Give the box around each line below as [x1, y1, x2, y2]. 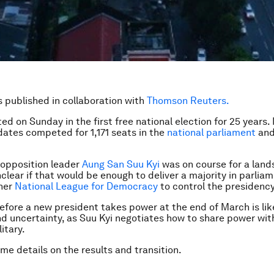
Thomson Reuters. [147, 95, 229, 106]
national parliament [167, 127, 256, 138]
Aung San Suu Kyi [82, 158, 160, 170]
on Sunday [16, 116, 63, 127]
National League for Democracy [15, 180, 158, 192]
